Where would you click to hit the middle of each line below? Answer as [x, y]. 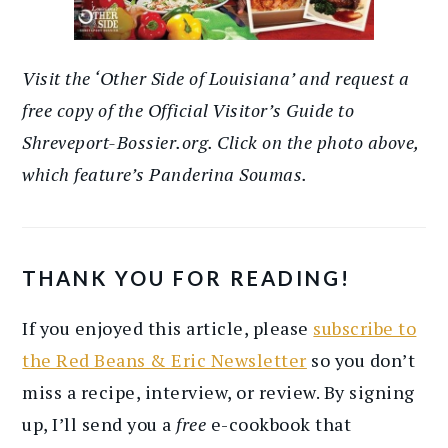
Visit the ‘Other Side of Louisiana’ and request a [216, 77]
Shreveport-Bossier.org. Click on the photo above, [220, 141]
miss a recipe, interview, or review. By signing [218, 391]
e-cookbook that [279, 423]
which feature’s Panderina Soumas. [165, 173]
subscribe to [365, 327]
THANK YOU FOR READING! [187, 277]
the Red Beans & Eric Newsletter [164, 359]
